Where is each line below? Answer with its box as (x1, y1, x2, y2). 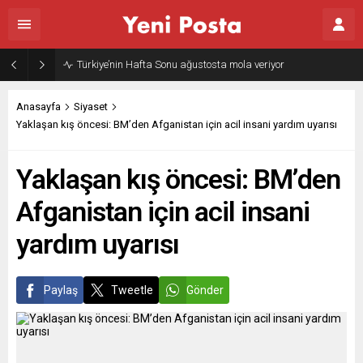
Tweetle (111, 284, 153, 297)
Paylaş (44, 284, 78, 297)
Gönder (186, 284, 224, 297)
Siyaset (74, 100, 108, 113)
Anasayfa (16, 100, 61, 113)
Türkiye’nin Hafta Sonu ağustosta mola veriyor (77, 58, 284, 70)
